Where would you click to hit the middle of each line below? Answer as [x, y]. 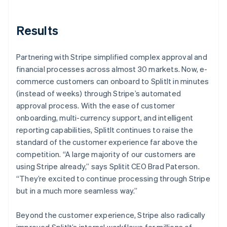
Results [37, 30]
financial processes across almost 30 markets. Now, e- [112, 69]
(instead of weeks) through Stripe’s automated [99, 93]
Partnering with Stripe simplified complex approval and [112, 56]
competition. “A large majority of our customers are [106, 154]
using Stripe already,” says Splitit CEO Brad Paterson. [108, 166]
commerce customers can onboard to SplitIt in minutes [113, 81]
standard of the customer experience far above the [107, 142]
